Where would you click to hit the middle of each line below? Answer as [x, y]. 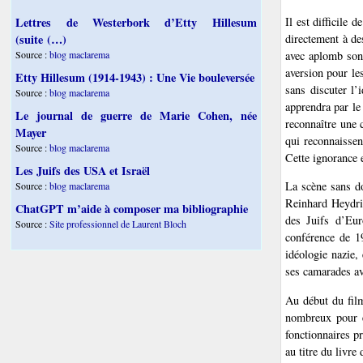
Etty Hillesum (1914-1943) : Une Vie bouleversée [135, 78]
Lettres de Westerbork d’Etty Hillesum [136, 23]
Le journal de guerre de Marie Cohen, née [136, 116]
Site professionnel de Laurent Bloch [118, 224]
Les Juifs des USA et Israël [83, 171]
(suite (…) [41, 40]
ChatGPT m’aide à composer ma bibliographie [132, 209]
